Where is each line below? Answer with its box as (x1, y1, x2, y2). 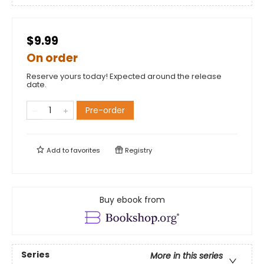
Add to (45, 146, 71, 155)
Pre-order (85, 104, 125, 116)
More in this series (150, 250, 223, 262)
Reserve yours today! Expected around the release (27, 71, 222, 82)
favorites (71, 146, 100, 155)
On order (27, 50, 78, 66)
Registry (123, 146, 152, 155)
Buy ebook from (99, 194, 165, 206)
